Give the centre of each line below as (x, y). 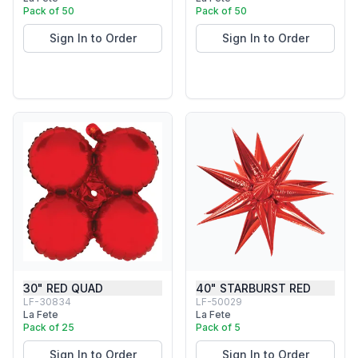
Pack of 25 (49, 327)
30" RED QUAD (63, 288)
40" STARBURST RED (253, 288)
